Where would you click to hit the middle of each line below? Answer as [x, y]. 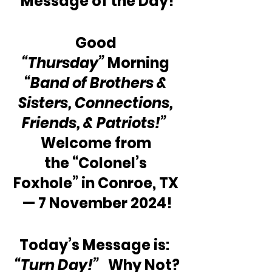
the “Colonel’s [97, 163]
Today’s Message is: [97, 245]
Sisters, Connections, [97, 103]
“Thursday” [63, 63]
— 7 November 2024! [97, 203]
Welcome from [97, 143]
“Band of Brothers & [97, 83]
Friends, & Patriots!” [94, 123]
